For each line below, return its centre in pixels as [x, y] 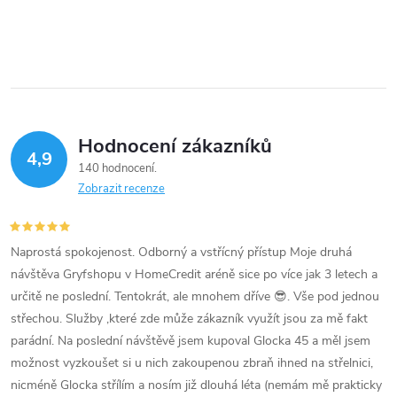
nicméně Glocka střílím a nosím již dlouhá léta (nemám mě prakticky [196, 385]
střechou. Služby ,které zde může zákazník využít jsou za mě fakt [189, 318]
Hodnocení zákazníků [175, 146]
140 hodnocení [117, 168]
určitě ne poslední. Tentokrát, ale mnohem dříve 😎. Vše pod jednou [195, 296]
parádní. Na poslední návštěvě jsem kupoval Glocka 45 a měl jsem [191, 340]
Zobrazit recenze [121, 188]
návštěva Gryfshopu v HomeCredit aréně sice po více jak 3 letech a [194, 274]
